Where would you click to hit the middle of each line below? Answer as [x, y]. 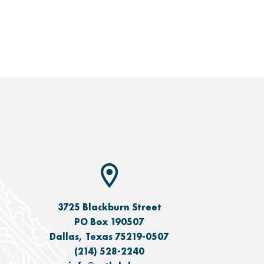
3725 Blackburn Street [109, 207]
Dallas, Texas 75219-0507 [109, 237]
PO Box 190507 [109, 222]
